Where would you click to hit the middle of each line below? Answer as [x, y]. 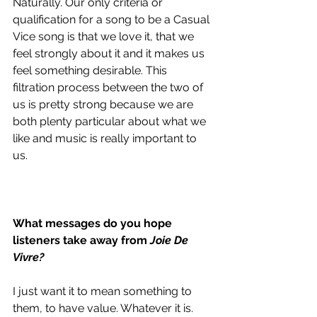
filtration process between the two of [109, 88]
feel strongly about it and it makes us [110, 54]
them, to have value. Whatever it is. [104, 309]
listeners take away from [81, 241]
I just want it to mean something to [104, 292]
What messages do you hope [94, 224]
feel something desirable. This [91, 71]
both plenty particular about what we [111, 122]
